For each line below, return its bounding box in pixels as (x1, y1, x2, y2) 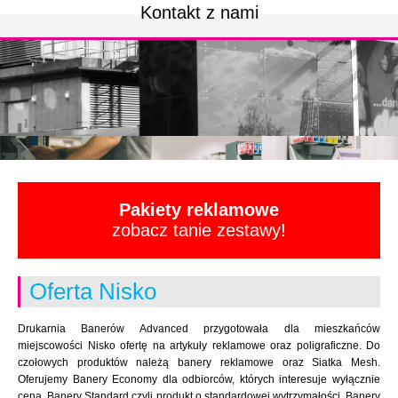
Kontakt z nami (139, 3, 259, 23)
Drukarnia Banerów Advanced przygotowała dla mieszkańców (18, 322, 380, 335)
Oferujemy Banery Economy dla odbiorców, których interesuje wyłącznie (18, 373, 380, 386)
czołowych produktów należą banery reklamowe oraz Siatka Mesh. (18, 356, 380, 369)
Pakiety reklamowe (119, 200, 279, 219)
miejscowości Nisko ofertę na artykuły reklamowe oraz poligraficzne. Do (18, 339, 380, 352)
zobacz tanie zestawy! (112, 220, 286, 240)
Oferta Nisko (29, 278, 156, 305)
